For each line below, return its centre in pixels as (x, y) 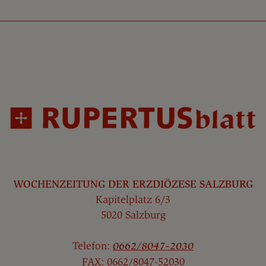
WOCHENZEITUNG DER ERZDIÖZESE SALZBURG (133, 184)
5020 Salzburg (133, 215)
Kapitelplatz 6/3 (133, 200)
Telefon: (93, 246)
